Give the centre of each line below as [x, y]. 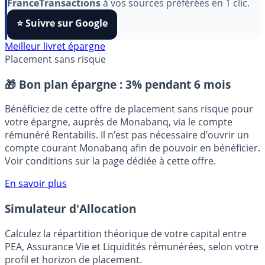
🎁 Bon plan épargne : [65, 96]
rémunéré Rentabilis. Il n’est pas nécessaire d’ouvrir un [127, 147]
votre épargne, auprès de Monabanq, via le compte [119, 134]
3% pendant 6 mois [178, 96]
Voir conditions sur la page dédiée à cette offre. [110, 173]
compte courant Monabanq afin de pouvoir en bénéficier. [132, 160]
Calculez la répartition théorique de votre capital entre [126, 245]
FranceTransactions [54, 15]
